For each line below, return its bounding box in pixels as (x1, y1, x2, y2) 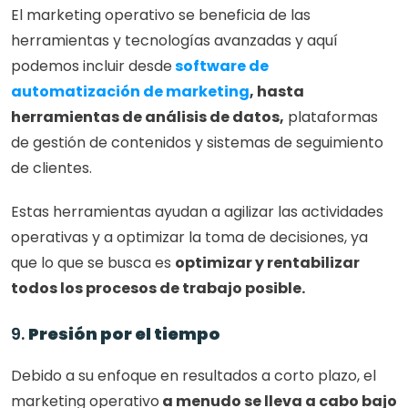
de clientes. (11, 158, 96, 178)
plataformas (284, 107, 378, 127)
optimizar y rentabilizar (175, 252, 360, 273)
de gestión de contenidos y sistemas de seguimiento (11, 132, 383, 153)
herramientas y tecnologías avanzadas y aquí (11, 30, 338, 51)
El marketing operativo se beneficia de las (11, 5, 311, 25)
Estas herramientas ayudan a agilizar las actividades (11, 201, 383, 222)
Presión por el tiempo (28, 322, 220, 345)
